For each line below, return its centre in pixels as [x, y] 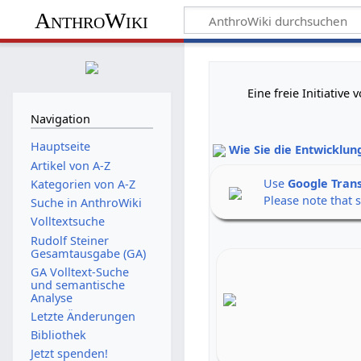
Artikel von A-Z [70, 165]
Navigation [60, 118]
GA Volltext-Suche [79, 272]
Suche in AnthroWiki [86, 203]
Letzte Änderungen [83, 317]
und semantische [77, 284]
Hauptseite [60, 147]
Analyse [51, 297]
